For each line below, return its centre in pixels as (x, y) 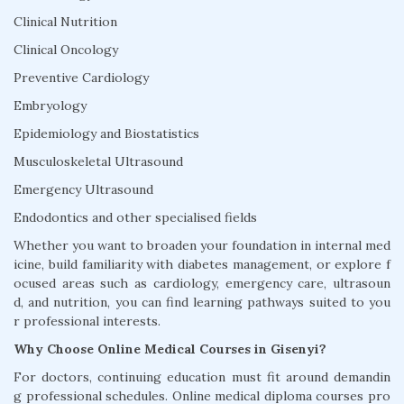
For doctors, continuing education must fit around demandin (202, 377)
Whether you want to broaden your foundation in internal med (202, 245)
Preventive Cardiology (81, 78)
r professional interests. (87, 321)
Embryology (50, 106)
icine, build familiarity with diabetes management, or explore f (202, 264)
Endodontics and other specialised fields (135, 217)
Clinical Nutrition (65, 22)
